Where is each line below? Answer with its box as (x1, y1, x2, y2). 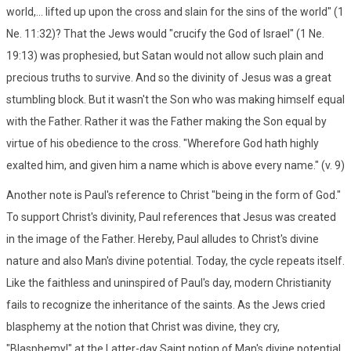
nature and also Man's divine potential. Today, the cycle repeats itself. (6, 254, 345, 267)
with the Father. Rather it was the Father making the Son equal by (6, 114, 327, 128)
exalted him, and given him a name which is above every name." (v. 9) (6, 158, 345, 172)
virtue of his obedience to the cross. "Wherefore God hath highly (6, 136, 319, 150)
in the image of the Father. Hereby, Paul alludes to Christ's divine (6, 232, 319, 245)
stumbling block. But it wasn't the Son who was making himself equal (6, 92, 345, 106)
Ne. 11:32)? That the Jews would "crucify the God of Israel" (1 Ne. (6, 27, 324, 40)
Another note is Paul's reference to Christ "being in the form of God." (6, 188, 341, 201)
